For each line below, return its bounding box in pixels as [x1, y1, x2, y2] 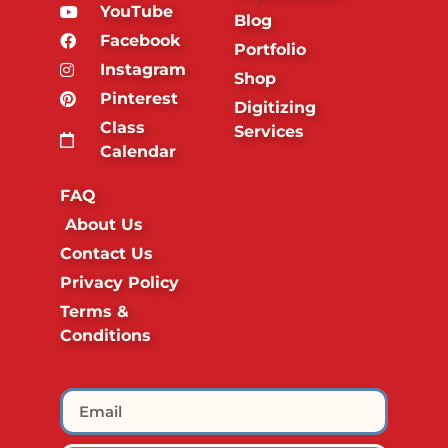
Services [234, 122, 304, 142]
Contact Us [60, 244, 153, 264]
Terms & [60, 302, 129, 322]
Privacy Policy [60, 273, 179, 293]
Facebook [100, 31, 180, 51]
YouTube [100, 2, 173, 22]
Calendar [100, 142, 176, 162]
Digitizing [234, 98, 316, 118]
